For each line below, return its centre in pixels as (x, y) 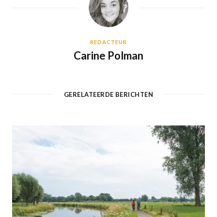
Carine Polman (108, 55)
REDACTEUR (108, 42)
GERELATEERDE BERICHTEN (108, 94)
